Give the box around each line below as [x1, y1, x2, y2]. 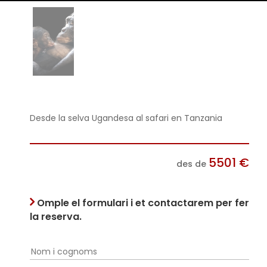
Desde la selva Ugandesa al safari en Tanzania [30, 111, 222, 124]
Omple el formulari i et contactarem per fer [37, 195, 249, 210]
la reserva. [30, 209, 82, 223]
